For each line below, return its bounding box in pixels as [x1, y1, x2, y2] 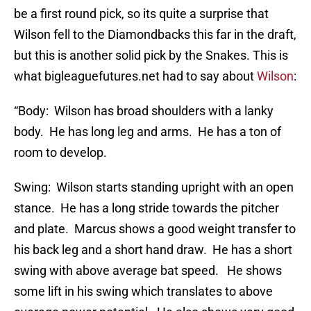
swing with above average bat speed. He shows [14, 263, 282, 278]
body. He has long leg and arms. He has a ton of [14, 124, 281, 140]
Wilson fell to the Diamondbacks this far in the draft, [14, 27, 296, 42]
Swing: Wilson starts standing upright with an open [14, 180, 294, 195]
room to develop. [14, 145, 107, 160]
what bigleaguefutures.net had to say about [14, 69, 257, 84]
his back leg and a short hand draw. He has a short [14, 242, 292, 258]
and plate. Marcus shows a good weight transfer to [14, 221, 296, 237]
